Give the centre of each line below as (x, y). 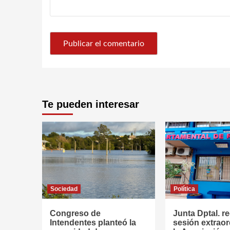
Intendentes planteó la (93, 223)
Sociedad (64, 189)
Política (184, 189)
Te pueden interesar (91, 104)
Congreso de (75, 213)
